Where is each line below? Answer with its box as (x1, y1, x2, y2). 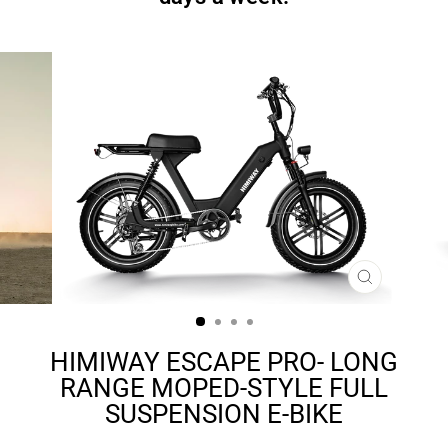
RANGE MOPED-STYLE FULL (60, 373, 388, 403)
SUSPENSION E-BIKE (105, 399, 343, 429)
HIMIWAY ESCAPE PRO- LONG (50, 347, 398, 377)
